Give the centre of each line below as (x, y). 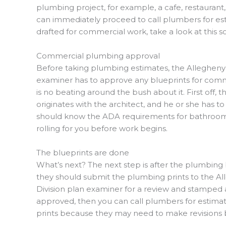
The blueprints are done (83, 153)
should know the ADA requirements (105, 117)
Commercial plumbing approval (98, 56)
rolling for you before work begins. (102, 129)
